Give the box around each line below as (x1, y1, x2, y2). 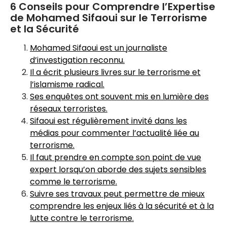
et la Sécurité (10, 22, 79, 36)
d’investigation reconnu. (30, 54, 125, 66)
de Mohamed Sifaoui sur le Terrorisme (10, 11, 207, 25)
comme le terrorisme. (30, 176, 117, 187)
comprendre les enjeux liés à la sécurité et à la (30, 200, 214, 212)
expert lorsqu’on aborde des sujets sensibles (30, 164, 206, 175)
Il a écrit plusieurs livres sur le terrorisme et (30, 66, 201, 78)
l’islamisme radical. (30, 79, 104, 90)
